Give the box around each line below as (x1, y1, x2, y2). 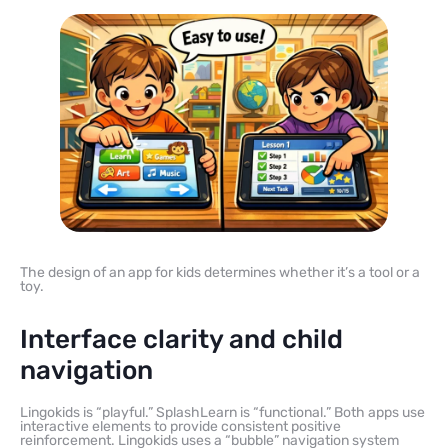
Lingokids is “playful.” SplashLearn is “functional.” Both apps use (20, 404, 425, 422)
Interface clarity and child (20, 324, 343, 356)
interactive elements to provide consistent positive (20, 418, 341, 436)
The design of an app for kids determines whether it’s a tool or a (20, 264, 420, 282)
